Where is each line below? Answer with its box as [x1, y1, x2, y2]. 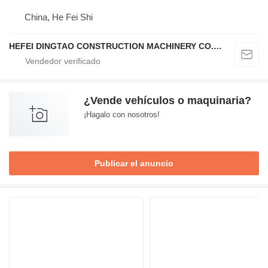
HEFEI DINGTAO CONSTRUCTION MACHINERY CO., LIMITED [214, 41, 222, 51]
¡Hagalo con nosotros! [84, 110, 160, 120]
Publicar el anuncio [95, 159, 173, 169]
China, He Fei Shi [25, 12, 93, 23]
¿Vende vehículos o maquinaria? [84, 95, 251, 107]
